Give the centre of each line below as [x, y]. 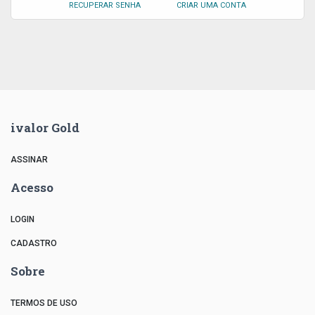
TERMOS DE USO [44, 303]
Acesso [32, 187]
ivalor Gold [45, 128]
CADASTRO [34, 243]
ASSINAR [29, 160]
